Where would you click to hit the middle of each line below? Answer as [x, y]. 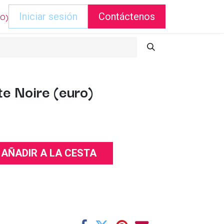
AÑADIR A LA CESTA [49, 153]
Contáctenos [127, 16]
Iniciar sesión [48, 16]
